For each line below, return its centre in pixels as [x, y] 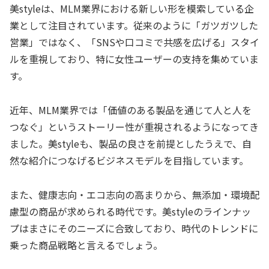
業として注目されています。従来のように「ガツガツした [134, 26]
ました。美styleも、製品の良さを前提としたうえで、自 [131, 143]
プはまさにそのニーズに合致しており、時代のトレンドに [134, 228]
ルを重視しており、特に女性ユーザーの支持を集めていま [134, 59]
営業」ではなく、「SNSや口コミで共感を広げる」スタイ [134, 42]
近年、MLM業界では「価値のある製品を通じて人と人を [131, 110]
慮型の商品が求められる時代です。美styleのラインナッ [130, 211]
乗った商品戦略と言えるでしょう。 [86, 245]
